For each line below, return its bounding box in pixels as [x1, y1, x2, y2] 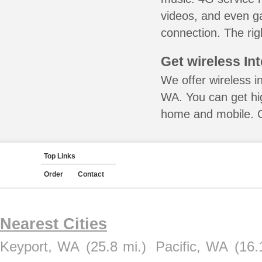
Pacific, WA [156, 239, 228, 254]
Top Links [44, 152, 75, 160]
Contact [78, 170, 104, 178]
